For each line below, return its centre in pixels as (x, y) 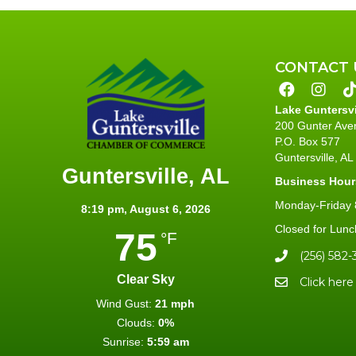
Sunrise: (123, 341)
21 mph (175, 303)
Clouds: (136, 322)
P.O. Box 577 (308, 141)
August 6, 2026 (170, 209)
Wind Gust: (124, 303)
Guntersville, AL (145, 176)
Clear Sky (145, 279)
